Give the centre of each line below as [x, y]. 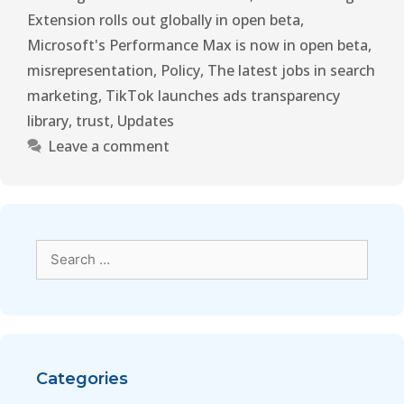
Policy [180, 71]
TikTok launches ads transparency [223, 96]
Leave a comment [108, 147]
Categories [82, 379]
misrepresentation [90, 71]
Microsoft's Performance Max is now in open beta [197, 46]
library [48, 121]
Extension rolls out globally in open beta [164, 20]
